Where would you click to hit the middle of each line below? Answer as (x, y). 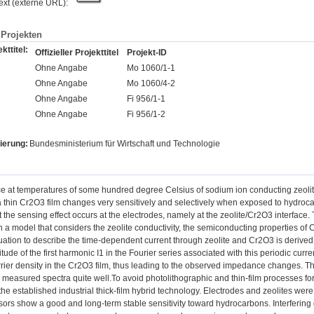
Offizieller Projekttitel (77, 52)
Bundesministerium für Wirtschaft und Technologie (125, 143)
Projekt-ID (147, 52)
